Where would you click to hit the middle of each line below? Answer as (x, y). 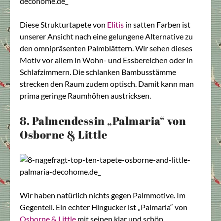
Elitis (115, 24)
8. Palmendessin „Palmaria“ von (103, 121)
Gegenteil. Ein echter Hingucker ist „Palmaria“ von (104, 207)
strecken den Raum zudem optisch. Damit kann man (107, 83)
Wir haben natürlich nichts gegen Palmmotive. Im (103, 195)
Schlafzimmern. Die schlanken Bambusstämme (98, 72)
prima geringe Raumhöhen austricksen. (85, 95)
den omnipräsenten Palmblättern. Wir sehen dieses (106, 48)
